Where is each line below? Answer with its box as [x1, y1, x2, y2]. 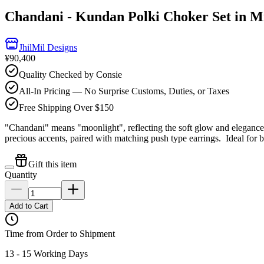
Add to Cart [9, 201, 48, 210]
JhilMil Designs [19, 42, 77, 52]
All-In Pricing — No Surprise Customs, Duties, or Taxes [19, 85, 229, 96]
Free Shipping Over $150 [19, 102, 114, 113]
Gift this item [28, 159, 77, 169]
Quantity [5, 169, 37, 180]
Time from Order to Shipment [5, 228, 115, 239]
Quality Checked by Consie [19, 69, 122, 80]
